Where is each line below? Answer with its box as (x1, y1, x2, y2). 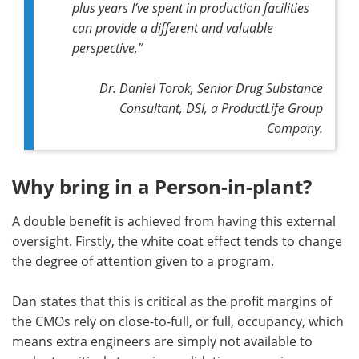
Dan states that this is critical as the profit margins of (12, 292, 332, 310)
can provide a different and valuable (72, 18, 273, 36)
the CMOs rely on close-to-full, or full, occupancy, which (12, 312, 344, 330)
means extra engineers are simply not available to (12, 332, 313, 350)
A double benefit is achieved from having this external (12, 212, 336, 230)
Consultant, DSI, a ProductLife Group (119, 99, 323, 116)
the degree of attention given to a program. (12, 252, 274, 270)
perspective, (72, 38, 138, 56)
